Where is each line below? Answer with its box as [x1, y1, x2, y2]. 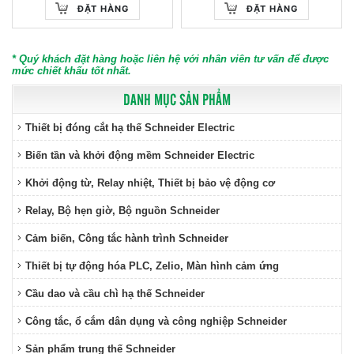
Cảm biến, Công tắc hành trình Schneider [25, 232, 228, 244]
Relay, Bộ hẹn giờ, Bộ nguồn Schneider [25, 205, 220, 217]
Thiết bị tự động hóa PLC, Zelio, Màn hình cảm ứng [25, 260, 279, 272]
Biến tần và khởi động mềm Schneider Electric [25, 149, 254, 161]
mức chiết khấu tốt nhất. [12, 65, 131, 77]
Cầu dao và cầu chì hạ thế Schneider [25, 288, 205, 299]
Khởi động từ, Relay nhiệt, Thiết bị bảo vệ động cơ [25, 177, 275, 189]
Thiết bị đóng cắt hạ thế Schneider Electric [25, 122, 235, 134]
